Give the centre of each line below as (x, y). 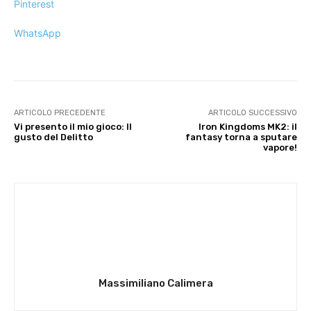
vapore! (280, 147)
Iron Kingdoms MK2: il (247, 126)
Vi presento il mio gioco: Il (73, 126)
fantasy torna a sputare (241, 137)
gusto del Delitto (53, 137)
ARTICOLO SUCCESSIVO (252, 112)
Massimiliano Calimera (155, 283)
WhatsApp (37, 33)
